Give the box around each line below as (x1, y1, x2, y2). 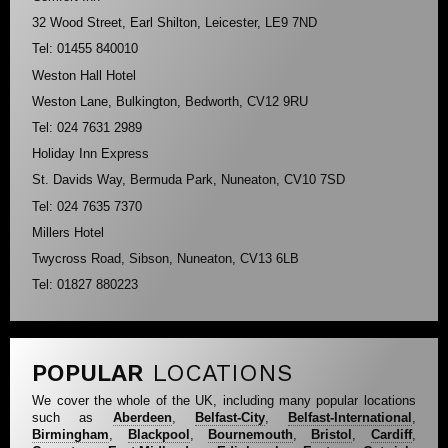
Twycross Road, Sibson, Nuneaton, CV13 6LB (32, 251, 300, 267)
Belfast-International (287, 410, 412, 426)
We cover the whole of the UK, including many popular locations (32, 393, 416, 409)
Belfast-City (194, 410, 265, 426)
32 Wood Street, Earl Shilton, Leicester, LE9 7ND (32, 15, 318, 31)
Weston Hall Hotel (32, 67, 137, 83)
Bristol (311, 427, 353, 443)
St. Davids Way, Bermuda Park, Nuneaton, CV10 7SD (32, 172, 346, 188)
